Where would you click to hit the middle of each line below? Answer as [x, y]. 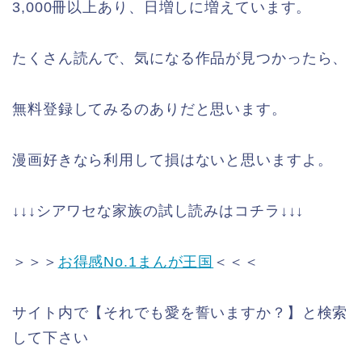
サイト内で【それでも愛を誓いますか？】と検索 [180, 312]
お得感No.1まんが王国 [136, 261]
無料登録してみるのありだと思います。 [149, 109]
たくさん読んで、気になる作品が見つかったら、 [180, 58]
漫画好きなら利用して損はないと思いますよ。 [173, 160]
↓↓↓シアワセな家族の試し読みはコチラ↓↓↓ [158, 210]
